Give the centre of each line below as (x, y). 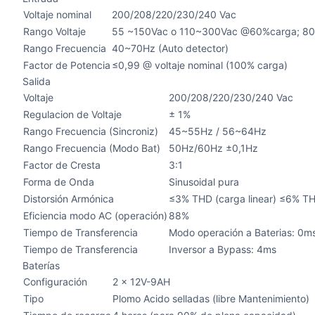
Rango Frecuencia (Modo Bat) (92, 148)
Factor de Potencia (67, 65)
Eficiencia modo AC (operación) (95, 216)
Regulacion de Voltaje (72, 114)
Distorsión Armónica (69, 199)
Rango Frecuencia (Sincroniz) (91, 131)
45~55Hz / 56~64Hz (218, 131)
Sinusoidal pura (204, 182)
